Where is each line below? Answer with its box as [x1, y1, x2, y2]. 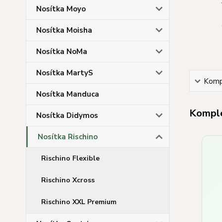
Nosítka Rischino [38, 132, 98, 142]
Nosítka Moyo [36, 4, 86, 14]
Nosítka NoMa [36, 47, 87, 56]
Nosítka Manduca [36, 89, 99, 99]
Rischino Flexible [41, 154, 100, 163]
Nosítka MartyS [36, 68, 93, 78]
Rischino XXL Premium [41, 197, 116, 207]
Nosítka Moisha [36, 25, 92, 35]
